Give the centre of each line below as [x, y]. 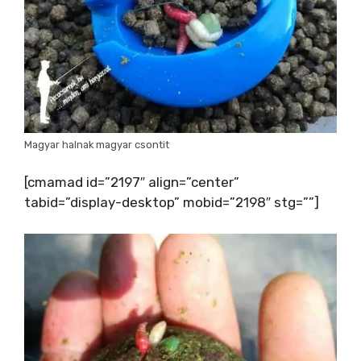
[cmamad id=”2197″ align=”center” [132, 182]
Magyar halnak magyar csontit [97, 144]
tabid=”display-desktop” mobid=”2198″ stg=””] [172, 202]
